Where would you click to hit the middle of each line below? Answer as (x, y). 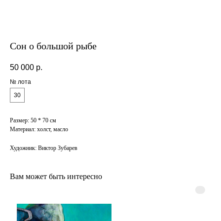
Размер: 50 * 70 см (33, 121)
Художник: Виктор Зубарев (44, 148)
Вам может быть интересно (56, 177)
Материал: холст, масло (39, 129)
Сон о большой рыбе (53, 46)
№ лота (20, 82)
